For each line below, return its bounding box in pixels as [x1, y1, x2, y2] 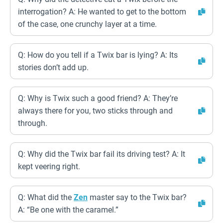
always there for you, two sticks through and [18, 106, 173, 115]
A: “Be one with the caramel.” [18, 205, 118, 215]
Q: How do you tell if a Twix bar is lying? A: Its [18, 50, 178, 60]
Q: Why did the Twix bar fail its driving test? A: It [18, 149, 185, 159]
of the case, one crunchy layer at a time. [18, 19, 157, 29]
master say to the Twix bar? [88, 193, 187, 202]
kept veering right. [18, 162, 80, 171]
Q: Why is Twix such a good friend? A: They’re [18, 94, 178, 103]
